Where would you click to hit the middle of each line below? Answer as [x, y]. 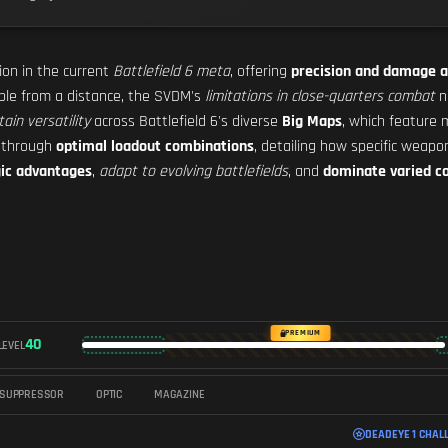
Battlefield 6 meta [171, 71]
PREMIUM [303, 333]
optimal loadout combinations [155, 146]
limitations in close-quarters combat [320, 96]
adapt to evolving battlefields [193, 171]
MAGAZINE [179, 394]
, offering [260, 71]
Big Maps [312, 121]
